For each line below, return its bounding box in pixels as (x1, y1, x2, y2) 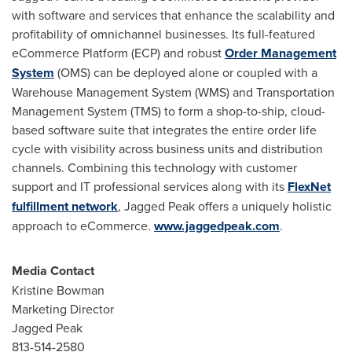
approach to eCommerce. (12, 217, 154, 235)
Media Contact (12, 262, 94, 280)
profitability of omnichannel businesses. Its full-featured (12, 25, 315, 43)
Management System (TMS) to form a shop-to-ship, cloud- (12, 102, 325, 120)
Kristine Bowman (12, 281, 104, 299)
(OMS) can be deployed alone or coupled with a (54, 64, 317, 82)
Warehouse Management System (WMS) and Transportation (12, 83, 335, 101)
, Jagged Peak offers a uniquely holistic (118, 197, 332, 215)
